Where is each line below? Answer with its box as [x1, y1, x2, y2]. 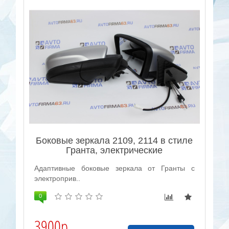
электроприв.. [34, 174, 81, 182]
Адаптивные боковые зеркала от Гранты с [34, 164, 195, 172]
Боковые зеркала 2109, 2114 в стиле [36, 135, 193, 146]
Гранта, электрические [66, 145, 163, 155]
